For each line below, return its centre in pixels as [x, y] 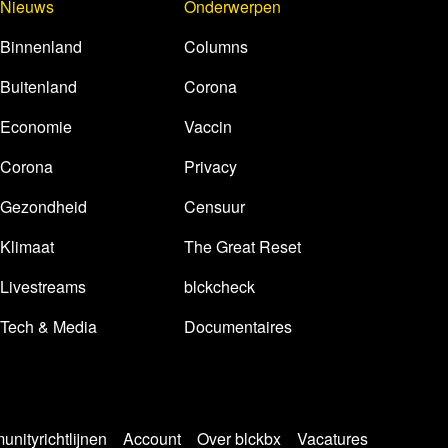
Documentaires [238, 326]
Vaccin [208, 126]
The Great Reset [242, 246]
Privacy [210, 166]
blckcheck [219, 286]
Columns [216, 46]
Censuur [214, 206]
